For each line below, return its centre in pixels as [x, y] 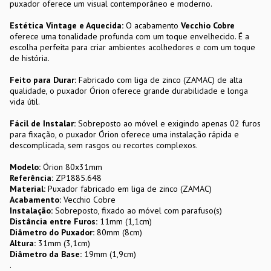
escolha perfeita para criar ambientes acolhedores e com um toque [132, 47]
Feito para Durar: [43, 80]
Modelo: [26, 167]
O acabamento [152, 25]
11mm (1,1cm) [125, 221]
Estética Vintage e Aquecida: [67, 25]
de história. [30, 58]
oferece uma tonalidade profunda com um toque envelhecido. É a [129, 36]
